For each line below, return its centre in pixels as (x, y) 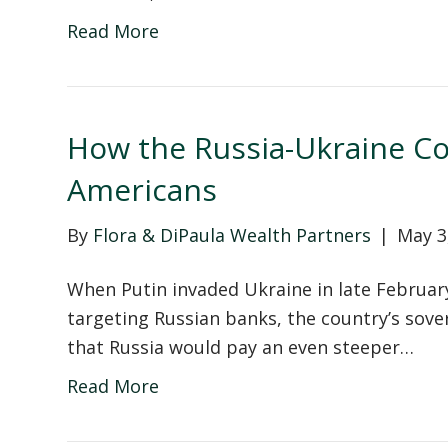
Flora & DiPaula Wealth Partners (232, 234)
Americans (142, 189)
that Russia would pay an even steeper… (241, 346)
